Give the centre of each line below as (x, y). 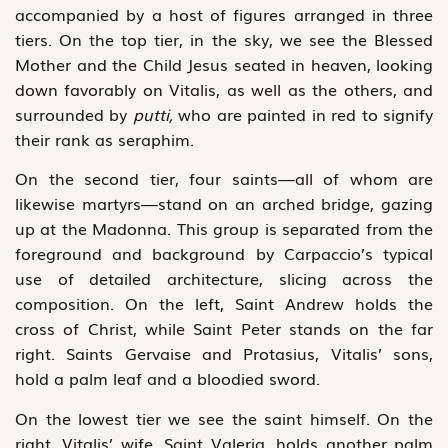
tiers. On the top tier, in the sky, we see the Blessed (224, 38)
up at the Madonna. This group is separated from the (224, 228)
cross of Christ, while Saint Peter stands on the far (224, 328)
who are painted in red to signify (306, 113)
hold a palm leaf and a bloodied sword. (170, 378)
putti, (155, 113)
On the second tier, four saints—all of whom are (224, 178)
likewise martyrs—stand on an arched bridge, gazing (224, 203)
